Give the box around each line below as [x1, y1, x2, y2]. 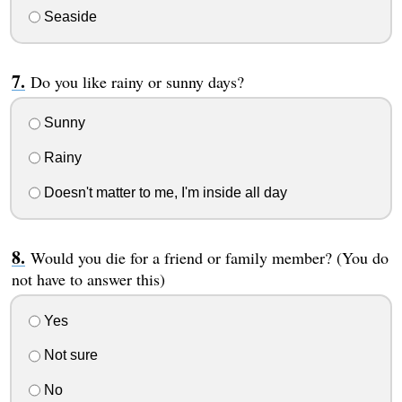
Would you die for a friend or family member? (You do [30, 246, 389, 268]
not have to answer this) [11, 267, 165, 290]
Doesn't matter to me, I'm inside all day [39, 184, 287, 200]
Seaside [39, 8, 97, 24]
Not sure [39, 347, 98, 363]
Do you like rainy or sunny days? [30, 70, 244, 92]
